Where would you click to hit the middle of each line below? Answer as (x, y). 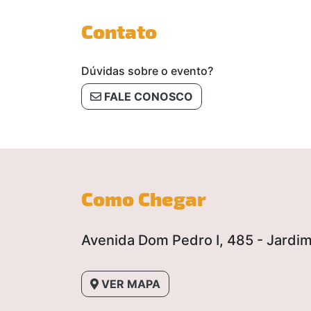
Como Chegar (144, 198)
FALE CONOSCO (147, 97)
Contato (119, 31)
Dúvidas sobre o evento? (147, 71)
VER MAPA (129, 284)
